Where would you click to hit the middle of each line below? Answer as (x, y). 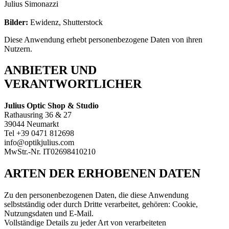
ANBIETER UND (50, 70)
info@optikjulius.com (39, 143)
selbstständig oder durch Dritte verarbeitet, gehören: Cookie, (101, 204)
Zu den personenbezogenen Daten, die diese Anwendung (96, 195)
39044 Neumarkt (31, 124)
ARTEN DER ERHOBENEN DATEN (102, 174)
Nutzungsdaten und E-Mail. (49, 214)
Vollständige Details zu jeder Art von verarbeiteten (85, 223)
